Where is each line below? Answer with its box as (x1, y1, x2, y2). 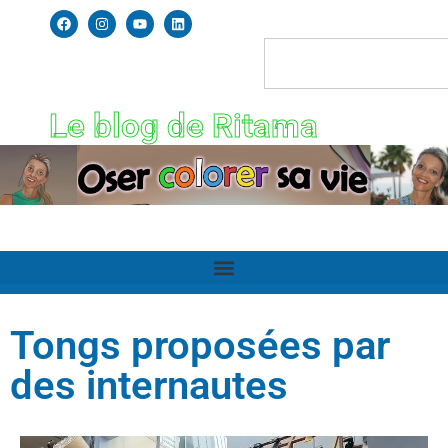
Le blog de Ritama (48, 106, 318, 145)
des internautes (10, 362, 288, 410)
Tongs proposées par (10, 322, 390, 370)
